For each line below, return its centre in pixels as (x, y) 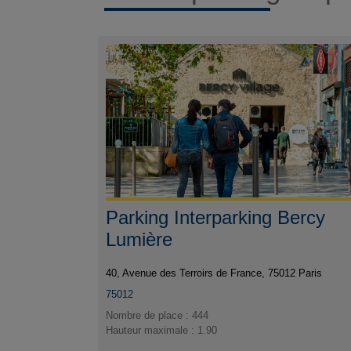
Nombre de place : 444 (157, 316)
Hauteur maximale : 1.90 (162, 331)
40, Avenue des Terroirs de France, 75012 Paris (214, 273)
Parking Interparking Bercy (216, 218)
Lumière (139, 240)
